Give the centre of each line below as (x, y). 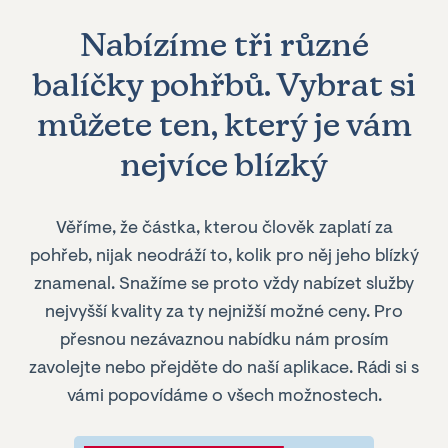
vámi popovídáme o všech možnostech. (224, 397)
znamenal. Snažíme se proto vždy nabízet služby (224, 285)
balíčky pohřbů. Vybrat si (224, 84)
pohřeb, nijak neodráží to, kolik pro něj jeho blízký (224, 257)
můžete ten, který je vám (224, 124)
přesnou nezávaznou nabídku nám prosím (224, 341)
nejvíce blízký (224, 164)
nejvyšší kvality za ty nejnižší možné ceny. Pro (224, 313)
